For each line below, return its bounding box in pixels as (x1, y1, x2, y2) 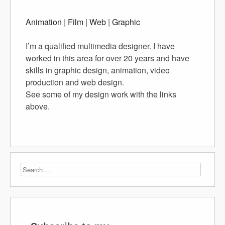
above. (26, 100, 50, 112)
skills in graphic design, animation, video (26, 64, 170, 76)
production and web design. (26, 76, 124, 88)
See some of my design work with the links (26, 88, 176, 100)
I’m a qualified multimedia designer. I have (26, 40, 175, 52)
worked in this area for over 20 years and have (26, 52, 189, 64)
